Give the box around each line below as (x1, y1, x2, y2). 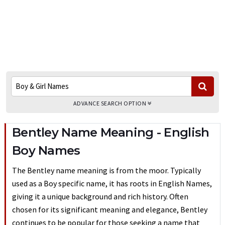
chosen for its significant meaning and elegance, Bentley (12, 204, 207, 214)
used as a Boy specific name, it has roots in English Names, (12, 178, 212, 188)
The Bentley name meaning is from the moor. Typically (12, 165, 201, 175)
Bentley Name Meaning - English (12, 125, 209, 140)
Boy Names (12, 143, 80, 158)
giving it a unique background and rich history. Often (12, 191, 188, 201)
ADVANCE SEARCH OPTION (73, 99, 148, 107)
